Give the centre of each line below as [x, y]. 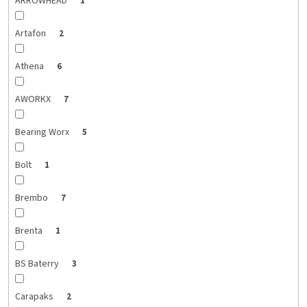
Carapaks [35, 297]
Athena [30, 67]
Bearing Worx [43, 133]
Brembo [32, 198]
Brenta [29, 231]
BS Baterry [38, 264]
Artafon [31, 34]
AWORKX [34, 100]
